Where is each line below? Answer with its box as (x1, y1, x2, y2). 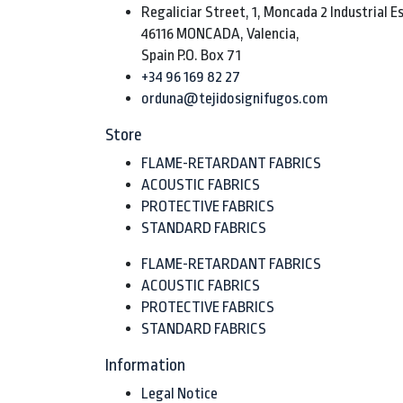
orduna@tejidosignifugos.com (141, 90, 328, 107)
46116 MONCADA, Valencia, (141, 25, 300, 42)
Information (105, 355, 185, 375)
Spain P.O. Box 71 (141, 47, 241, 64)
